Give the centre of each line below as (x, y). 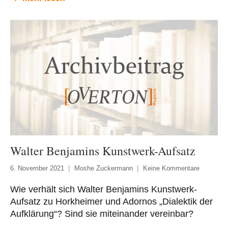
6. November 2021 (37, 168)
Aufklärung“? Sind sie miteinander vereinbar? (102, 214)
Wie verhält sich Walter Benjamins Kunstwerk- (104, 190)
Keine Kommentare (171, 168)
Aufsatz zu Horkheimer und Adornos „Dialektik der (111, 202)
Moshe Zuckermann (104, 168)
